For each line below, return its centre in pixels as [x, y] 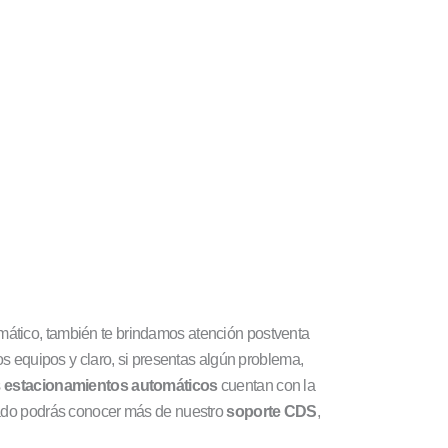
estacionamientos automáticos [111, 385]
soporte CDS [271, 411]
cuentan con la [266, 385]
